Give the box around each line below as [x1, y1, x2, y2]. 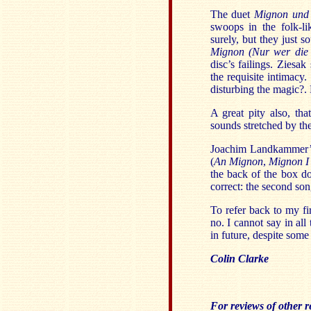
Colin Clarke [210, 253, 269, 264]
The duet [210, 8, 255, 20]
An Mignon [213, 155, 263, 167]
